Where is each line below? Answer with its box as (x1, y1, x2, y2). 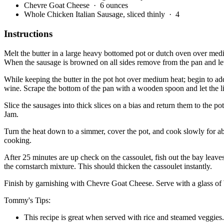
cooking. (4, 135, 31, 144)
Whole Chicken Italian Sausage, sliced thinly (24, 10, 167, 19)
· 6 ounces (91, 1, 130, 10)
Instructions (4, 28, 52, 39)
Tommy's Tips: (4, 195, 50, 204)
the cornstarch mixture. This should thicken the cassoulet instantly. (4, 161, 212, 170)
